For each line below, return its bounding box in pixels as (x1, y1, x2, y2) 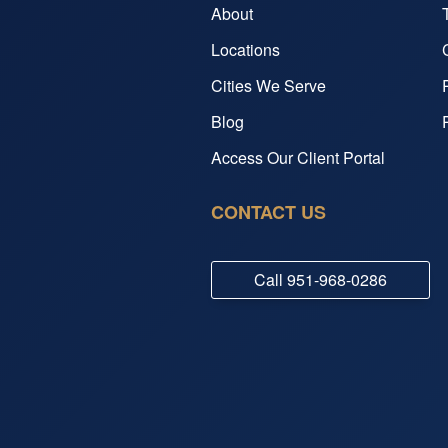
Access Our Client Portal (211, 145, 385, 169)
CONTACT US (211, 198, 326, 225)
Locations (211, 37, 280, 61)
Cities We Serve (211, 73, 326, 97)
